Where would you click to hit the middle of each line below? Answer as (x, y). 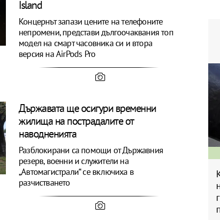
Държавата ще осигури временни (87, 108)
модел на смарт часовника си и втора (86, 43)
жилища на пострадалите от (76, 121)
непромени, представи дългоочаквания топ (96, 32)
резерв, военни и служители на (74, 161)
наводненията (49, 134)
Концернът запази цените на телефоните (91, 21)
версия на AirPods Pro (57, 54)
